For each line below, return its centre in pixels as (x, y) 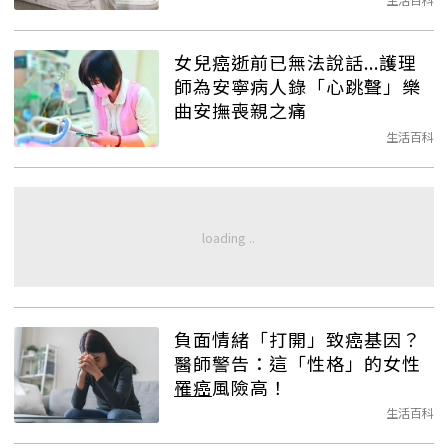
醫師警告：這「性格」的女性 (297, 362)
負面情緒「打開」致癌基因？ (297, 338)
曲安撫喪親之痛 (240, 109)
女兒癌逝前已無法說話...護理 (295, 61)
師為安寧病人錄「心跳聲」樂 (297, 85)
